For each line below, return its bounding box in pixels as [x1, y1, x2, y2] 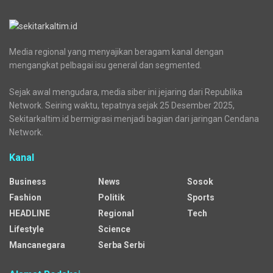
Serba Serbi [98, 239, 145, 250]
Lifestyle [9, 224, 44, 234]
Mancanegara [9, 239, 65, 250]
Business [9, 176, 46, 186]
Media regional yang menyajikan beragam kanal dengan [9, 46, 224, 57]
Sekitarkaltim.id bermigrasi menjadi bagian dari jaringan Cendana [9, 113, 259, 124]
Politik [98, 192, 125, 202]
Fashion [9, 192, 41, 202]
